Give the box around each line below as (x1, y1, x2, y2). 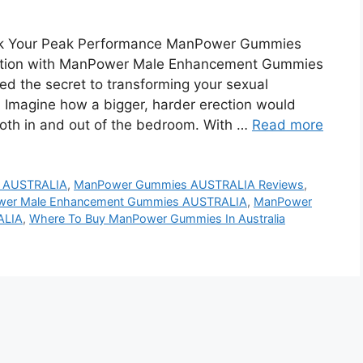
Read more (252, 117, 323, 134)
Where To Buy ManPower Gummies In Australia (29, 211, 285, 226)
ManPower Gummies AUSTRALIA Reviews (74, 177, 305, 192)
